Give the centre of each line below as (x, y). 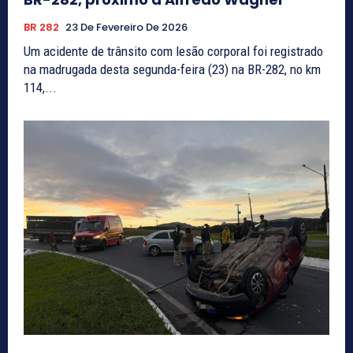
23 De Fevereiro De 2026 (126, 28)
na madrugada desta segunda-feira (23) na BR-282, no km (172, 70)
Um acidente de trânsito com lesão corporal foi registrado (173, 52)
